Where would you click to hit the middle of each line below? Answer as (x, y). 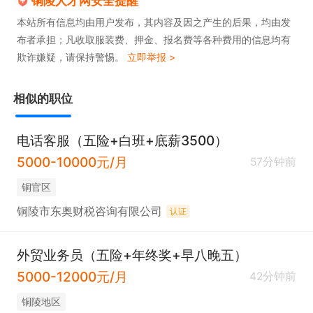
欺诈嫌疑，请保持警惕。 (72, 57)
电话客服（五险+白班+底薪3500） (122, 140)
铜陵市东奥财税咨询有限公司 (89, 211)
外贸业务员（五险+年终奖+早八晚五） (132, 255)
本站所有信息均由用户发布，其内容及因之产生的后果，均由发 (153, 22)
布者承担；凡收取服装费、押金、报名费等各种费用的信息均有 (153, 39)
